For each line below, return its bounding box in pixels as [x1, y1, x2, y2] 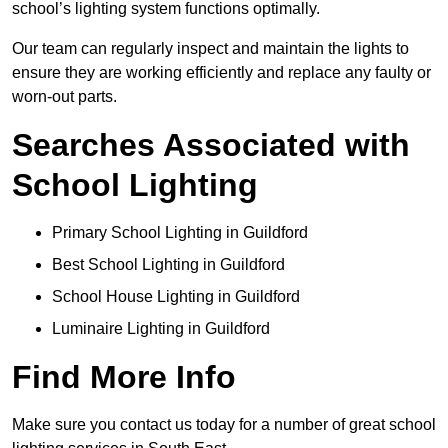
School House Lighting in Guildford [52, 288, 300, 306]
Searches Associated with [12, 127, 410, 164]
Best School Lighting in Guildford [52, 256, 285, 274]
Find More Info [12, 359, 236, 396]
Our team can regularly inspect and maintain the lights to [12, 40, 409, 58]
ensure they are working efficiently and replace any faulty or [12, 64, 431, 82]
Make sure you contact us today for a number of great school [12, 416, 436, 434]
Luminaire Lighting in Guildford [52, 320, 270, 338]
